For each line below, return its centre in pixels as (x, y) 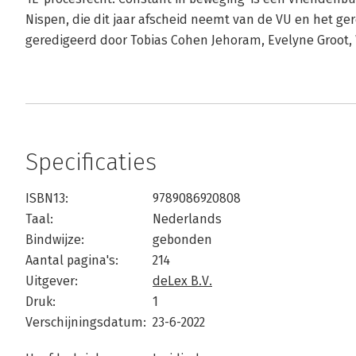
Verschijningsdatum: (86, 322)
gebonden (182, 240)
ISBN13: (47, 198)
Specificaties (91, 162)
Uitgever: (52, 281)
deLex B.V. (182, 281)
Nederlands (187, 219)
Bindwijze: (55, 240)
